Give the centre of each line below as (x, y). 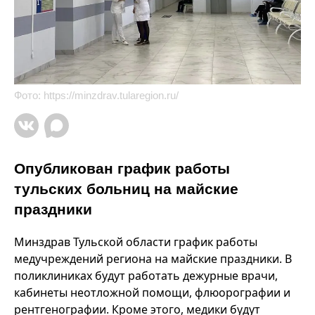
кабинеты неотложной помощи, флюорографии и (152, 293)
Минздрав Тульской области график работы (136, 242)
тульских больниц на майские (126, 189)
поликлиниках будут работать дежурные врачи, (146, 276)
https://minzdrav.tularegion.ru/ (111, 96)
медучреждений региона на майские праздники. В (153, 259)
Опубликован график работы (122, 169)
